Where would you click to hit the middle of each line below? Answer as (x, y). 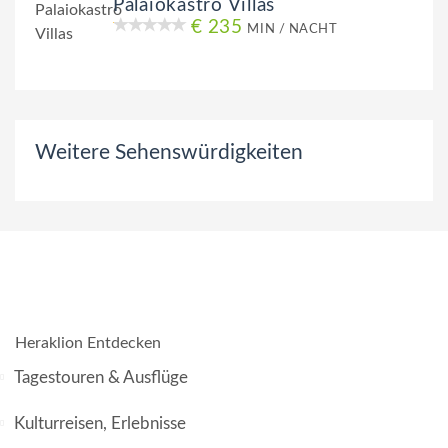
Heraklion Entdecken (88, 343)
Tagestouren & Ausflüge (101, 378)
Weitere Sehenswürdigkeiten (169, 153)
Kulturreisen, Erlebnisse (100, 424)
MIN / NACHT (292, 29)
